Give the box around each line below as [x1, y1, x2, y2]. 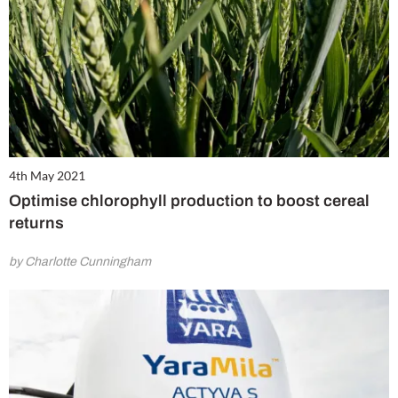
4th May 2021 [9, 168, 85, 184]
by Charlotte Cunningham [9, 255, 151, 269]
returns [9, 214, 64, 233]
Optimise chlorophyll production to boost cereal [9, 192, 370, 211]
